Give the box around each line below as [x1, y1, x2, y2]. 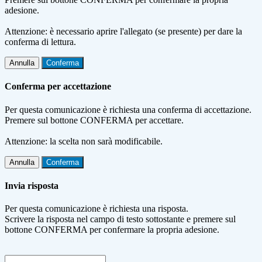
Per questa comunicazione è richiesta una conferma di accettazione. [5, 104, 251, 115]
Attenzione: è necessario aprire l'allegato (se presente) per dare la [5, 26, 242, 37]
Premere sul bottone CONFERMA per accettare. [5, 115, 184, 125]
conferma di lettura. [5, 37, 76, 47]
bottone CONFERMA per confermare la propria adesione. [5, 225, 219, 235]
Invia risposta [5, 180, 58, 191]
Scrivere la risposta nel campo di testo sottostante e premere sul [5, 214, 236, 225]
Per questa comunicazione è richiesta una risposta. [5, 204, 188, 214]
